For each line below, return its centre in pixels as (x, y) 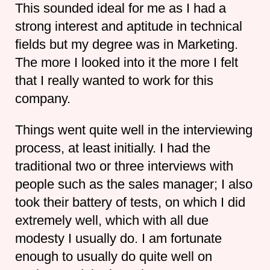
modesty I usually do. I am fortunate (118, 238)
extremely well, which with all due (111, 220)
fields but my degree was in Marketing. (126, 44)
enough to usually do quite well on (113, 256)
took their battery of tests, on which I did (130, 202)
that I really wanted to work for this (114, 80)
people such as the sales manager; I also (133, 184)
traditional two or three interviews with (124, 166)
